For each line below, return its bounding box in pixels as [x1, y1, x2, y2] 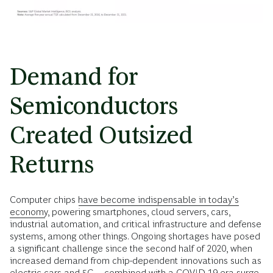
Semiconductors [10, 92, 178, 120]
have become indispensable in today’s [78, 194, 239, 205]
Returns [10, 151, 94, 179]
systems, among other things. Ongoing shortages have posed [10, 231, 260, 242]
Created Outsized [10, 121, 193, 149]
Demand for [10, 63, 138, 91]
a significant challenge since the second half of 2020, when [10, 243, 252, 254]
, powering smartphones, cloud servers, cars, [48, 207, 230, 218]
